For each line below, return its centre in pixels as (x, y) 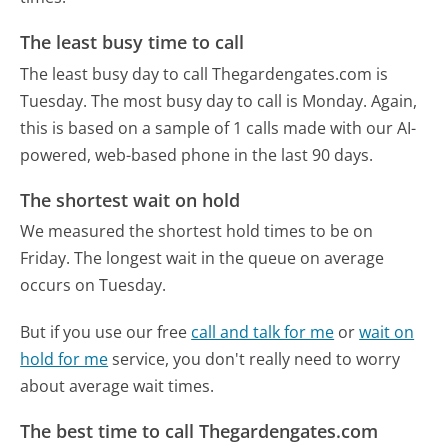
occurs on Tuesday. (93, 285)
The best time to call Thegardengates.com (199, 430)
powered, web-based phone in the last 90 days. (197, 154)
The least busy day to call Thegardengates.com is (204, 73)
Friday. (45, 258)
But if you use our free (106, 331)
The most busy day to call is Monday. (229, 100)
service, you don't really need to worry (254, 358)
